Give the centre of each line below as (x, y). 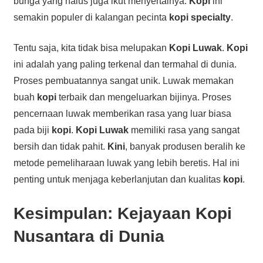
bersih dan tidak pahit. (60, 146)
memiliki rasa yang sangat (184, 130)
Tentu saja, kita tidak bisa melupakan (91, 48)
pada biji (32, 130)
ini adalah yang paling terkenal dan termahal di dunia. (125, 64)
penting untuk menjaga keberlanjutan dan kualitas (118, 179)
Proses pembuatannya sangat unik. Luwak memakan (123, 80)
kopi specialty (200, 17)
